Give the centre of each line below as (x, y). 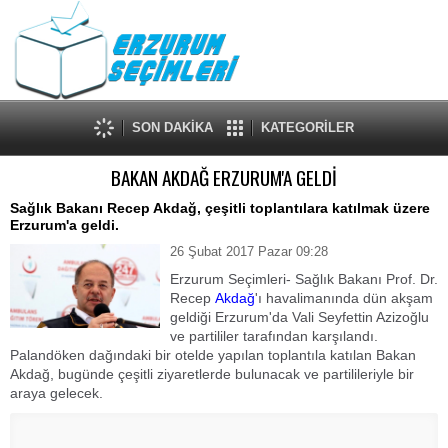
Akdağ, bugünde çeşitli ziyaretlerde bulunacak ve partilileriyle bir (212, 374)
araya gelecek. (58, 393)
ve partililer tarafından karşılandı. (274, 336)
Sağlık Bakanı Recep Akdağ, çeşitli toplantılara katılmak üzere (220, 208)
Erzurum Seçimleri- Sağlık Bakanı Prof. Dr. (304, 279)
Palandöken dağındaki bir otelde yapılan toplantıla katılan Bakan (213, 355)
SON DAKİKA (172, 127)
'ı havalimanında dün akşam (344, 298)
